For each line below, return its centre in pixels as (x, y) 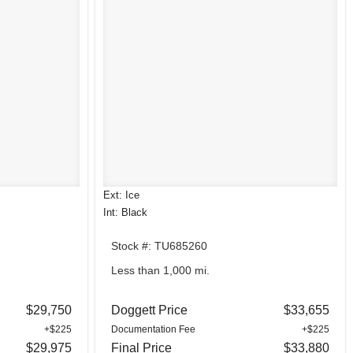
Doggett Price (149, 310)
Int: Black (125, 212)
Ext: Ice (121, 195)
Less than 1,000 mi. (160, 271)
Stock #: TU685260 (159, 245)
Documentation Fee (153, 329)
